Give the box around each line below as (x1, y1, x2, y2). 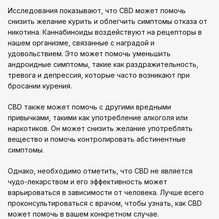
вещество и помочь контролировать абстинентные (8, 135, 186, 143)
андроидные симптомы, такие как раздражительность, (8, 60, 198, 68)
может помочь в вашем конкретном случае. (8, 210, 159, 218)
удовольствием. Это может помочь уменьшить (8, 49, 171, 58)
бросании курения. (8, 82, 72, 90)
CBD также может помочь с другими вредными (8, 103, 171, 111)
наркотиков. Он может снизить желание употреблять (8, 124, 193, 132)
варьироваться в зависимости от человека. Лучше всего (8, 188, 204, 197)
